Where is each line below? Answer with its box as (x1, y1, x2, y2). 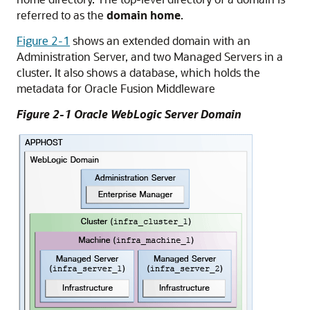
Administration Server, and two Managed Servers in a (17, 49, 283, 64)
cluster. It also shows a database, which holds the (17, 65, 260, 80)
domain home (107, 8, 181, 22)
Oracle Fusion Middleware (84, 81, 215, 95)
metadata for (17, 81, 84, 95)
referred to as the (17, 8, 107, 22)
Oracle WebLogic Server (74, 107, 198, 121)
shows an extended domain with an (70, 33, 250, 48)
